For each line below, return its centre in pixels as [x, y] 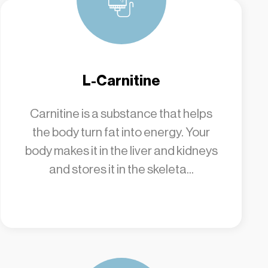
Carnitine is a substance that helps [121, 114]
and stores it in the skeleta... [121, 169]
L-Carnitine [121, 81]
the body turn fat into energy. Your [121, 132]
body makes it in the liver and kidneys [121, 151]
